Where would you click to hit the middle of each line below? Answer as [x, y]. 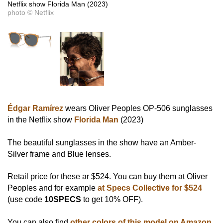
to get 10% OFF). [112, 200]
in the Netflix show [41, 120]
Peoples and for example [53, 188]
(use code [26, 200]
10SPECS [63, 200]
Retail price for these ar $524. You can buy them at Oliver [108, 177]
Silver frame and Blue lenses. [59, 154]
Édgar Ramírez [35, 109]
